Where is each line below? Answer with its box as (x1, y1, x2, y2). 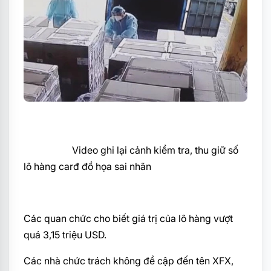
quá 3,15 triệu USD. (24, 228, 106, 241)
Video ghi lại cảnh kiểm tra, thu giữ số (24, 143, 238, 156)
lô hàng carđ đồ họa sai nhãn (24, 160, 151, 172)
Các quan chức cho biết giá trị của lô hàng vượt (24, 212, 233, 224)
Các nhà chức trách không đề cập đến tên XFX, (24, 254, 233, 267)
